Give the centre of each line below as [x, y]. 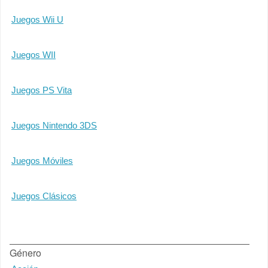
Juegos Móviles [42, 161]
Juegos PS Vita [42, 90]
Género [25, 253]
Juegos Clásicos [44, 196]
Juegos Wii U [37, 19]
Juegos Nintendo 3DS [54, 125]
